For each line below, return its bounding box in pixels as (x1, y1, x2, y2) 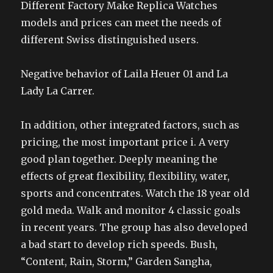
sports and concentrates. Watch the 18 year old (21, 186, 250, 199)
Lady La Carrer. (21, 84, 95, 97)
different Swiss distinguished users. (21, 33, 199, 46)
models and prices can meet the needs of (21, 16, 222, 29)
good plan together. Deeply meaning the (21, 152, 218, 165)
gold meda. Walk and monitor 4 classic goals (21, 204, 241, 216)
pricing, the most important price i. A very (21, 135, 230, 148)
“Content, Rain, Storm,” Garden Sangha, (21, 255, 213, 268)
